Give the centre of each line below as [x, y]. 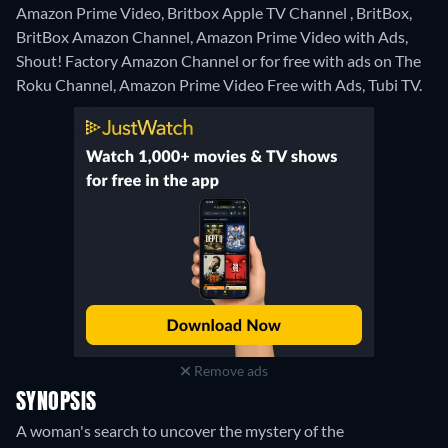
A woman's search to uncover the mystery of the [180, 431]
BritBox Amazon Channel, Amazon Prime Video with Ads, [212, 37]
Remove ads [229, 371]
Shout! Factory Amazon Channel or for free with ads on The [218, 61]
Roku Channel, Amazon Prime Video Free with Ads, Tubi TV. [219, 85]
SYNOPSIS [56, 403]
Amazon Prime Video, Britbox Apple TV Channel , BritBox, [214, 13]
